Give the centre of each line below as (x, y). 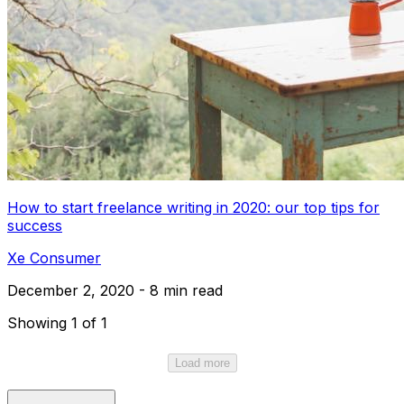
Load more (202, 363)
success (35, 225)
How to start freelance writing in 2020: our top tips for (193, 207)
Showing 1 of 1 (57, 322)
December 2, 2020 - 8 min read (115, 290)
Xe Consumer (54, 257)
